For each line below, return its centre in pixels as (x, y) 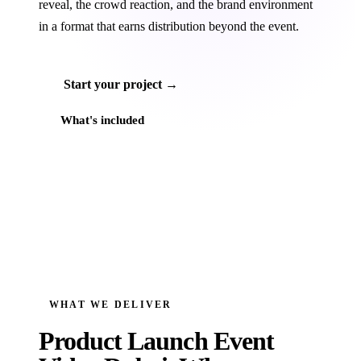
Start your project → (121, 84)
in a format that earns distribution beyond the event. (169, 26)
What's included (103, 120)
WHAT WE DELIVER (111, 305)
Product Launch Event (156, 341)
